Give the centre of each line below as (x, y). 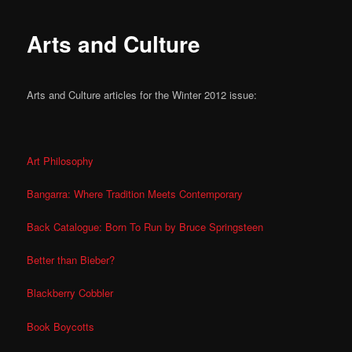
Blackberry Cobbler (70, 293)
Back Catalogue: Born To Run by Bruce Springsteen (145, 227)
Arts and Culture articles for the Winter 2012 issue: (142, 94)
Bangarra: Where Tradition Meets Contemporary (135, 194)
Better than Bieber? (71, 260)
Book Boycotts (61, 326)
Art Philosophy (60, 160)
